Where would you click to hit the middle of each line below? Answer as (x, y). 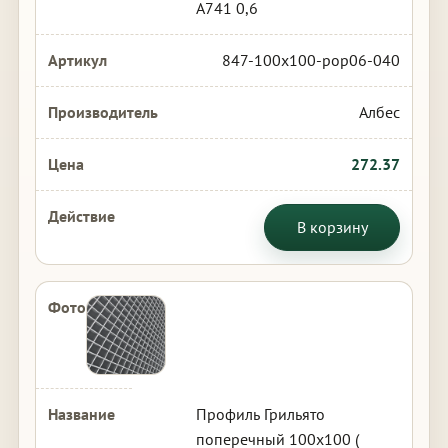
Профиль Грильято (260, 414)
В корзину (332, 227)
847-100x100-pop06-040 (311, 60)
